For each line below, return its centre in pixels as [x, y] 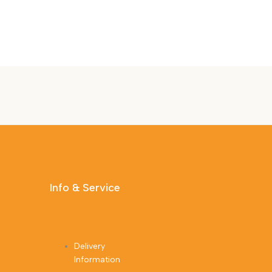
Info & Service [85, 188]
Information [97, 260]
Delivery [89, 246]
